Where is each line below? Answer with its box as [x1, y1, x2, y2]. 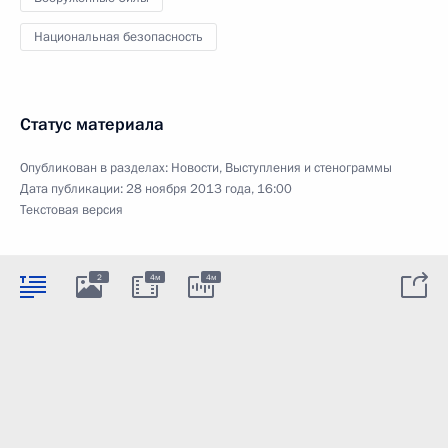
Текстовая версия [20, 200, 123, 219]
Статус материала [20, 112, 164, 136]
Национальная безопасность [34, 27, 203, 46]
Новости [171, 158, 219, 177]
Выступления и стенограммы [225, 158, 392, 177]
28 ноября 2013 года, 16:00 [126, 179, 292, 198]
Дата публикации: [20, 179, 126, 198]
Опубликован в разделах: [20, 158, 171, 177]
